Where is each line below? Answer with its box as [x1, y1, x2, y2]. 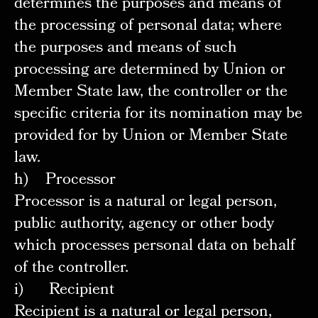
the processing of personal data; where [13, 13, 282, 40]
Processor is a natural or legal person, [13, 190, 277, 216]
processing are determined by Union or [13, 57, 285, 84]
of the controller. [13, 256, 128, 283]
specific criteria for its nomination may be [13, 102, 302, 128]
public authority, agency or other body [13, 212, 274, 238]
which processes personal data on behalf [13, 234, 295, 261]
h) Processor [13, 168, 116, 194]
